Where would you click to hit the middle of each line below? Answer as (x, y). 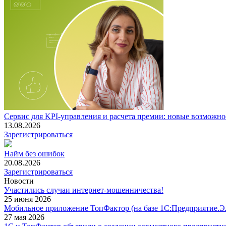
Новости (19, 181)
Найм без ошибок (34, 153)
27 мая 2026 (24, 217)
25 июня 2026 (27, 199)
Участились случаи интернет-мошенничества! (84, 190)
